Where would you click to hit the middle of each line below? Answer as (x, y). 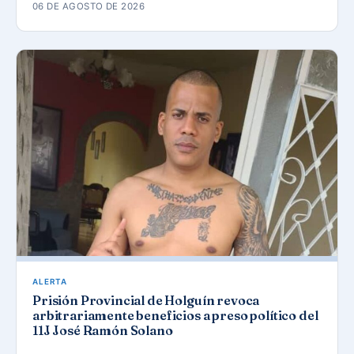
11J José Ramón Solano (103, 331)
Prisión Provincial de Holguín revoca (146, 301)
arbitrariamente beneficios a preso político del (175, 316)
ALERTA (50, 282)
